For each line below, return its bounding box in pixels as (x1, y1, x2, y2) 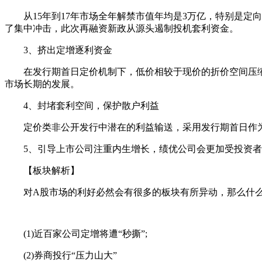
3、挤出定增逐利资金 (5, 44, 112, 55)
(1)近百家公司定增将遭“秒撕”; (5, 228, 147, 239)
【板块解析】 (5, 165, 80, 175)
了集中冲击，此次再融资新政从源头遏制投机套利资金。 (5, 23, 239, 33)
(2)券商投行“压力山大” (5, 250, 117, 260)
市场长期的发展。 (5, 78, 80, 89)
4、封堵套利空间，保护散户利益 (5, 100, 159, 111)
